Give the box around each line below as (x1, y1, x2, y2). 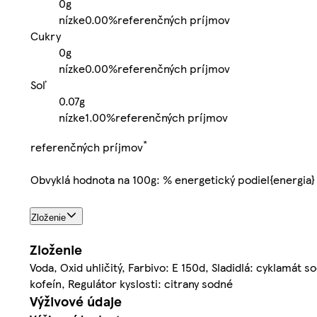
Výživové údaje (30, 291, 122, 311)
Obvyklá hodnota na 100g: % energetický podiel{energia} (30, 171, 315, 188)
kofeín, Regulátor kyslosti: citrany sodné (30, 275, 233, 292)
